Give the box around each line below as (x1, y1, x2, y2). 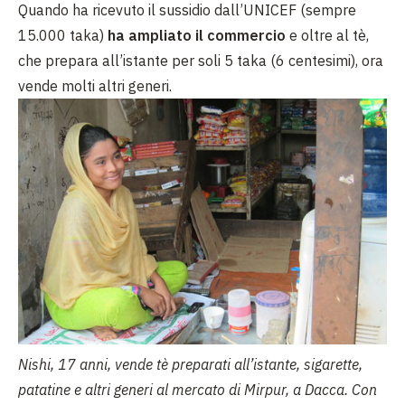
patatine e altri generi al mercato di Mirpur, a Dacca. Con (18, 380, 377, 399)
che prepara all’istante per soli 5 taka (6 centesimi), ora (18, 52, 383, 70)
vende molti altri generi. (18, 77, 172, 95)
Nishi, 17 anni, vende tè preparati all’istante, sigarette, (18, 354, 363, 373)
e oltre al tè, (286, 26, 369, 44)
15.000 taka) (18, 26, 108, 44)
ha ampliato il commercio (108, 26, 286, 44)
